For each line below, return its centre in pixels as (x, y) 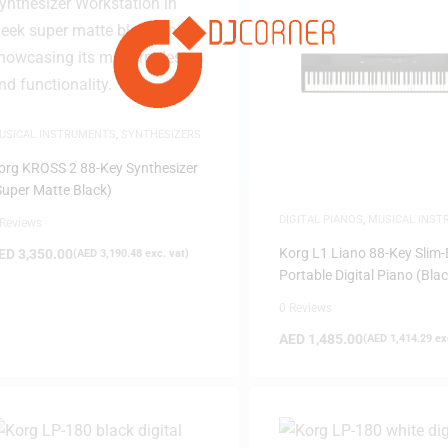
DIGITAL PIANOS (320, 219)
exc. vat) (165, 253)
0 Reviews (305, 307)
